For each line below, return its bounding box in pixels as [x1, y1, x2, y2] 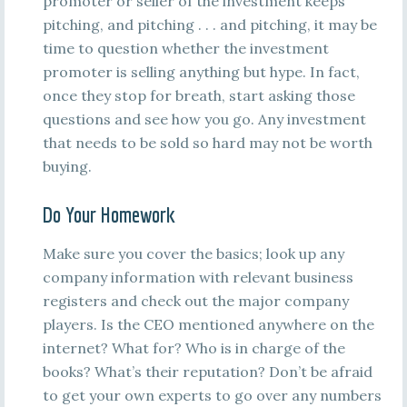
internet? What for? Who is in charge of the [42, 339, 345, 357]
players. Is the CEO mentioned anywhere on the [42, 315, 374, 333]
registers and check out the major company [42, 292, 349, 310]
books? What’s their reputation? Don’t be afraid [42, 362, 372, 381]
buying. [42, 157, 92, 175]
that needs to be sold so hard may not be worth [42, 134, 372, 152]
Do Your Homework [42, 202, 175, 227]
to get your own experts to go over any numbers [42, 386, 382, 404]
